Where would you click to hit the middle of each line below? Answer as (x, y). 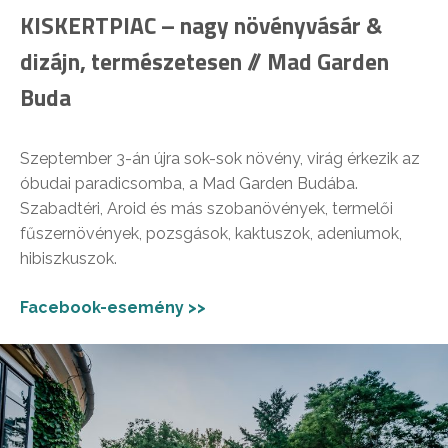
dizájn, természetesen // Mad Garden (204, 61)
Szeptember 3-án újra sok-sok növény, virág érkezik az (220, 158)
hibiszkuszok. (68, 258)
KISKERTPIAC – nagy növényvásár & (201, 25)
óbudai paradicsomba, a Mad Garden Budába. (189, 183)
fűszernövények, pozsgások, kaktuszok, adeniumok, (211, 233)
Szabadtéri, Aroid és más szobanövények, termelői (206, 208)
